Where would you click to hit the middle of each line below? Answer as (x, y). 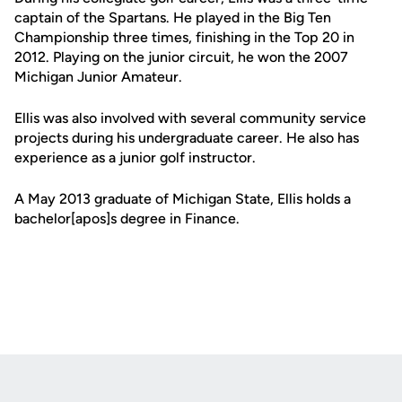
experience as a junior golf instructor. (135, 157)
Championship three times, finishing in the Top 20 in (184, 37)
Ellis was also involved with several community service (190, 118)
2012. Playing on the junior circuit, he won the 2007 (181, 57)
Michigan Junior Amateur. (98, 77)
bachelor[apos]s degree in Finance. (127, 218)
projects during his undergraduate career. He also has (187, 138)
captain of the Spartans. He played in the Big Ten (173, 17)
